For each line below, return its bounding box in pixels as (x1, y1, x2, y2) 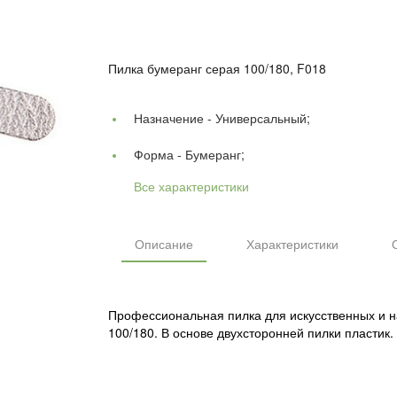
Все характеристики (134, 176, 249, 195)
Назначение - (134, 108, 215, 127)
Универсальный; (215, 108, 310, 127)
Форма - (134, 144, 185, 163)
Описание (135, 234, 193, 253)
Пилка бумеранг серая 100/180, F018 (108, 58, 326, 77)
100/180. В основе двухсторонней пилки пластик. (108, 323, 393, 341)
